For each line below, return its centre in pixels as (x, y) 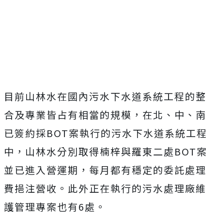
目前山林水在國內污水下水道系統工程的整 (105, 96)
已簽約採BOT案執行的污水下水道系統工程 (106, 133)
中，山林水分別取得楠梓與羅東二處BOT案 (106, 151)
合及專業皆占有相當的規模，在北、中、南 (105, 115)
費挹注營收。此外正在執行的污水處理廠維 (105, 188)
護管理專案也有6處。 (55, 207)
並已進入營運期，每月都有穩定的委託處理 (105, 170)
